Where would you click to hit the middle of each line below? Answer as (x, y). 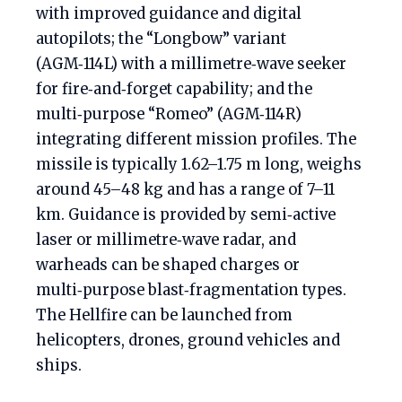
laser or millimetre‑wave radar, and (166, 240)
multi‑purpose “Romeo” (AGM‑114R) (169, 114)
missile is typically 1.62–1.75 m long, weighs (199, 165)
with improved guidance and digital (169, 14)
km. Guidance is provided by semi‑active (186, 215)
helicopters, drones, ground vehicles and (188, 341)
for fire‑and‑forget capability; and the (174, 89)
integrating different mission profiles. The (196, 140)
